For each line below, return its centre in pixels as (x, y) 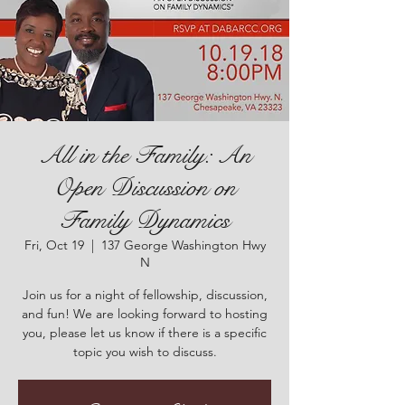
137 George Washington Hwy (183, 245)
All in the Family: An (145, 155)
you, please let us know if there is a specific (145, 333)
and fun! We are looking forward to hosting (145, 314)
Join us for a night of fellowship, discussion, (145, 295)
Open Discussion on (145, 188)
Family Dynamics (145, 220)
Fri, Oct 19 (54, 245)
